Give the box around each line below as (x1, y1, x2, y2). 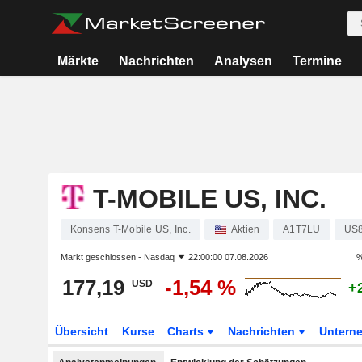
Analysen (213, 54, 272, 68)
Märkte (57, 54, 99, 68)
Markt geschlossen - (60, 252, 144, 262)
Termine (292, 54, 342, 68)
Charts (167, 325, 208, 338)
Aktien (230, 224, 260, 235)
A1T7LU (283, 224, 321, 235)
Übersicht (54, 325, 108, 338)
